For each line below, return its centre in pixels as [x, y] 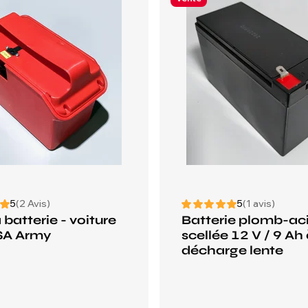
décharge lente [232, 250]
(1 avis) [259, 203]
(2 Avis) [33, 203]
